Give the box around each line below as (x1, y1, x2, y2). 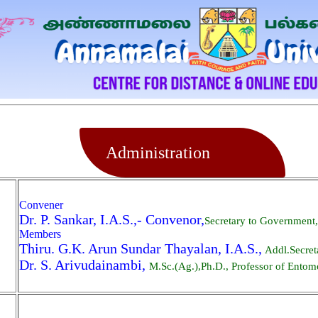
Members (19, 228, 61, 240)
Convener (19, 199, 63, 211)
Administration (93, 143, 210, 162)
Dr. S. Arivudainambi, (19, 257, 149, 273)
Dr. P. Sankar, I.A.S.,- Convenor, (19, 212, 204, 227)
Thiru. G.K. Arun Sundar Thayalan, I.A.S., (19, 241, 262, 256)
